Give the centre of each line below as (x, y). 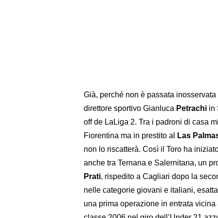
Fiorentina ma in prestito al (130, 136)
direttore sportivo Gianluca (130, 109)
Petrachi (191, 109)
